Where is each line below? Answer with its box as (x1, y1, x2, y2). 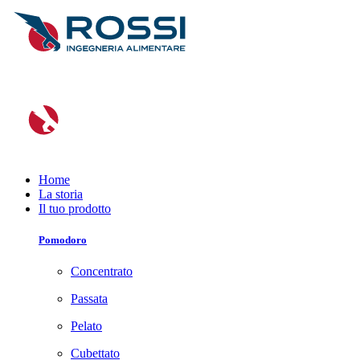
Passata (71, 292, 108, 306)
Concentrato (71, 264, 133, 279)
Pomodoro (39, 234, 87, 247)
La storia (39, 187, 83, 201)
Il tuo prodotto (39, 202, 111, 215)
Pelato (71, 319, 102, 333)
